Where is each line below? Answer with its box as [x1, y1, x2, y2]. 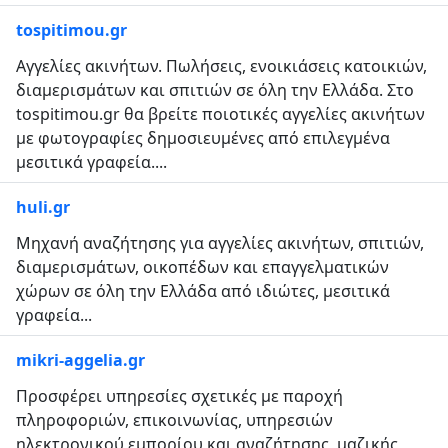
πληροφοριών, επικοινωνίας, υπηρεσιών [16, 409, 333, 431]
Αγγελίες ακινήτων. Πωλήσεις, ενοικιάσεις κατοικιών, [16, 55, 427, 77]
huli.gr [16, 196, 70, 218]
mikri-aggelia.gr [16, 349, 145, 371]
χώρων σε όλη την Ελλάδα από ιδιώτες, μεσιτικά [16, 280, 390, 302]
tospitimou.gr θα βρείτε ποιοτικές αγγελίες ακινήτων [16, 103, 425, 125]
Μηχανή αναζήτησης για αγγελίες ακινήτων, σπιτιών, [16, 232, 424, 254]
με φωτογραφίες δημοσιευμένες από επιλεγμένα [16, 127, 390, 149]
